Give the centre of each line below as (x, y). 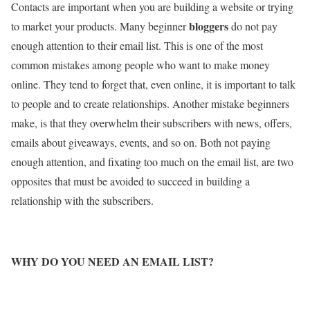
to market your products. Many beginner (100, 26)
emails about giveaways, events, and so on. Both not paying (141, 142)
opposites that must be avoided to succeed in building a (130, 181)
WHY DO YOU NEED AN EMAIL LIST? (112, 261)
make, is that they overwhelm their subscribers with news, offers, (152, 122)
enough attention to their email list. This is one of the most (137, 45)
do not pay (253, 26)
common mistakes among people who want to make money (140, 64)
